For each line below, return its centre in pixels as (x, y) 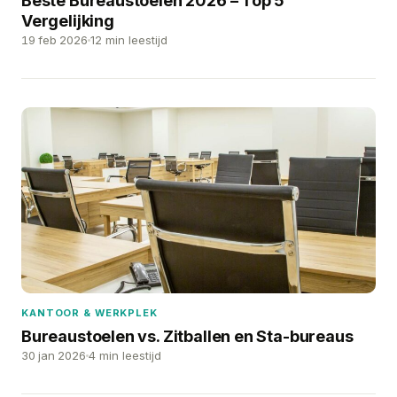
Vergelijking (68, 21)
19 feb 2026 (54, 40)
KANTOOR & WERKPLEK (90, 313)
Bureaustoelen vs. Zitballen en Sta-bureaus (187, 337)
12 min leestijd (129, 40)
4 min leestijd (125, 356)
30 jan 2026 (54, 356)
